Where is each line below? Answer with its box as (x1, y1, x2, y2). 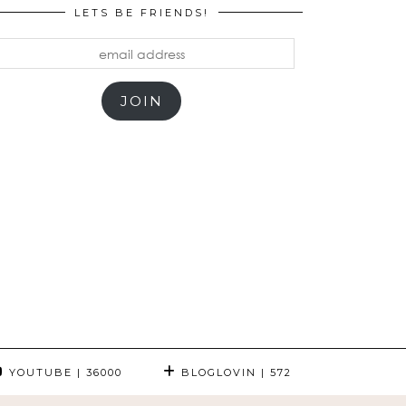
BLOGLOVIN (177, 366, 256, 379)
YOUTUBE (5, 366, 72, 379)
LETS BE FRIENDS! (73, 6, 209, 19)
